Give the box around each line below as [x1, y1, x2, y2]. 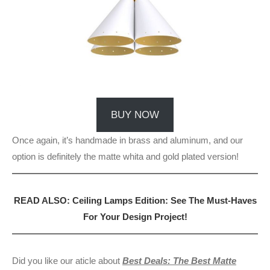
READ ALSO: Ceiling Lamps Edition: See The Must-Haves [13, 195, 257, 206]
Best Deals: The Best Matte [122, 255, 236, 266]
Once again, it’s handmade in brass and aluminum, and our [12, 134, 243, 145]
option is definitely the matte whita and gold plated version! [12, 151, 239, 162]
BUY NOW [111, 108, 159, 121]
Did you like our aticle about [12, 255, 122, 266]
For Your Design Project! [83, 211, 187, 222]
